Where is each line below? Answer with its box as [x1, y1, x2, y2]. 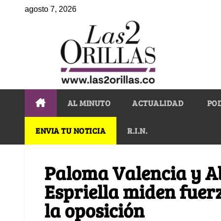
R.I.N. [127, 125, 147, 136]
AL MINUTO [67, 97, 110, 108]
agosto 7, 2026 [25, 5, 76, 13]
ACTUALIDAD [132, 97, 184, 108]
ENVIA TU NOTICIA [36, 125, 106, 136]
